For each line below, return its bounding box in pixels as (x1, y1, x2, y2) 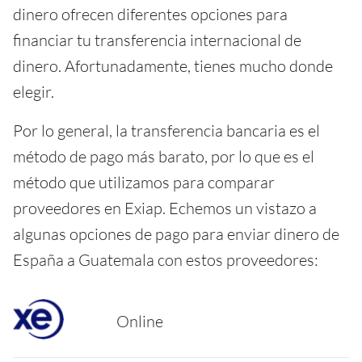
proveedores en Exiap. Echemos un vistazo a (13, 198, 317, 219)
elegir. (13, 82, 54, 103)
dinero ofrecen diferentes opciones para (13, 4, 288, 25)
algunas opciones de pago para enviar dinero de (13, 224, 339, 245)
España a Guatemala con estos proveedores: (13, 250, 318, 271)
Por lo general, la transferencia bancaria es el (13, 120, 320, 141)
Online (116, 311, 163, 332)
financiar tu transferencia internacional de (13, 30, 301, 51)
